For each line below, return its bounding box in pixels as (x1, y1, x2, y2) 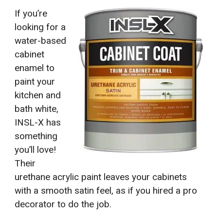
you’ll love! (15, 144, 56, 155)
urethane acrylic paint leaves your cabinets (15, 171, 187, 182)
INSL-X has (15, 116, 61, 128)
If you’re (15, 7, 47, 19)
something (15, 130, 57, 142)
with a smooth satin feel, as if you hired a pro (15, 184, 197, 196)
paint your (15, 75, 55, 87)
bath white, (15, 103, 58, 114)
